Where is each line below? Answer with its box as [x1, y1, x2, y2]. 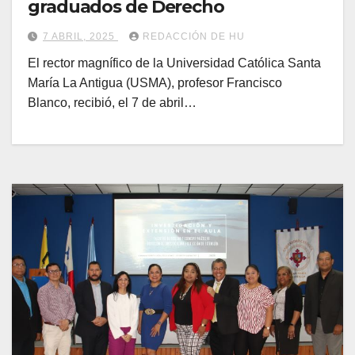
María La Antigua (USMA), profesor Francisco [28, 76, 282, 90]
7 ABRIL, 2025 [43, 31, 118, 43]
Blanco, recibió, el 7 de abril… [28, 96, 197, 110]
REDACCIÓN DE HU [143, 31, 245, 43]
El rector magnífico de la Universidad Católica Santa [28, 56, 321, 71]
